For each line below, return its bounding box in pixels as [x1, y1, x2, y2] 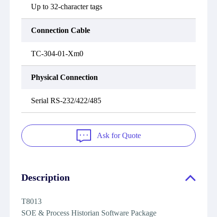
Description [21, 172, 70, 183]
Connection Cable [31, 26, 90, 34]
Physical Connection [31, 73, 98, 81]
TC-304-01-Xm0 [31, 49, 83, 58]
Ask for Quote [96, 131, 141, 139]
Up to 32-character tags [31, 2, 102, 11]
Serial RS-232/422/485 [31, 96, 101, 105]
